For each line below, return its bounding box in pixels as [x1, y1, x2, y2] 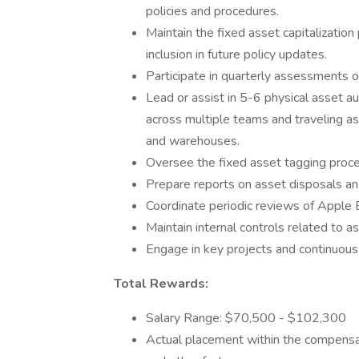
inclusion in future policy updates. [146, 46, 327, 63]
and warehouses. [146, 132, 240, 150]
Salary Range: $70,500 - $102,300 [146, 309, 346, 327]
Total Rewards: [114, 275, 208, 292]
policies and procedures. [146, 2, 279, 20]
